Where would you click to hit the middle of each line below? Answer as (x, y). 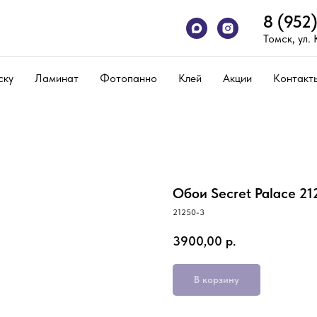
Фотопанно (128, 78)
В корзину (217, 279)
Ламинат (57, 78)
